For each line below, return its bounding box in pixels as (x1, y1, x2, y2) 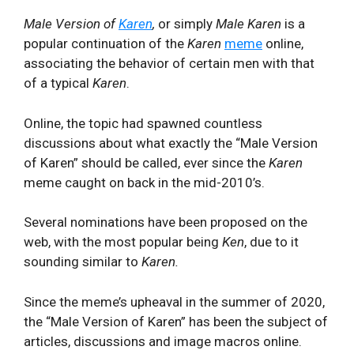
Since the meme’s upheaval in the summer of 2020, (24, 293, 325, 310)
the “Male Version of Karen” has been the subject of (24, 313, 328, 330)
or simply (158, 16, 216, 32)
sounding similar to (24, 254, 141, 269)
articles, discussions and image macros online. (24, 333, 302, 349)
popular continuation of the (24, 36, 187, 51)
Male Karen (216, 16, 281, 32)
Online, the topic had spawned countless (24, 115, 262, 131)
